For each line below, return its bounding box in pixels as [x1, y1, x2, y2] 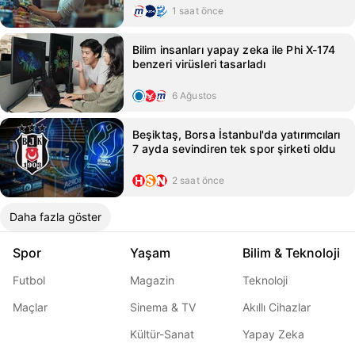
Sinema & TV [130, 300, 196, 314]
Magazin [130, 273, 174, 287]
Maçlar [13, 300, 48, 314]
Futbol [13, 273, 45, 287]
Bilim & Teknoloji [242, 245, 340, 261]
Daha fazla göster [10, 210, 101, 223]
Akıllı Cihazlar [242, 300, 311, 314]
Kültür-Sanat [130, 327, 194, 341]
